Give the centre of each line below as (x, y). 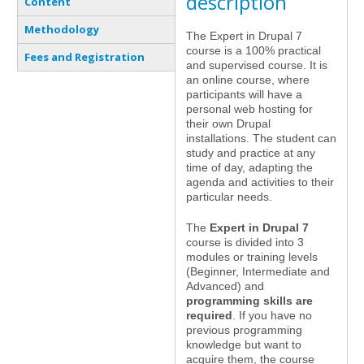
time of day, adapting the (249, 167)
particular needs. (229, 196)
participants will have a (244, 94)
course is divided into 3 (245, 242)
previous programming (244, 329)
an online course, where (248, 79)
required (209, 315)
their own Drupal (228, 123)
